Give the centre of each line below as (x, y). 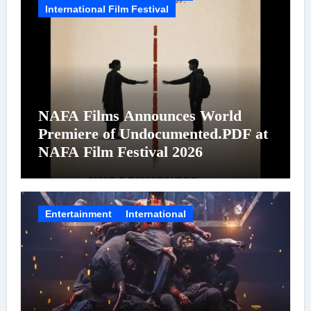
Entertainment (78, 214)
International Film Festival (107, 9)
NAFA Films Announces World (140, 115)
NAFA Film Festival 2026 (120, 151)
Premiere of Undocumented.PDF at (153, 133)
